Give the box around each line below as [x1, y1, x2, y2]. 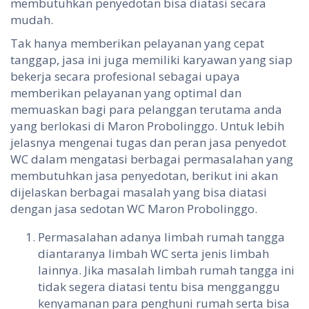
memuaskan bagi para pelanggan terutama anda [10, 101, 282, 118]
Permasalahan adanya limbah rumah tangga [38, 229, 285, 246]
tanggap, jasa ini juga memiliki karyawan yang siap [10, 52, 292, 68]
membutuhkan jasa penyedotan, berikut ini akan [10, 168, 278, 184]
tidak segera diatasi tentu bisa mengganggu [38, 279, 280, 295]
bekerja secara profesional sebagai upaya [10, 68, 240, 85]
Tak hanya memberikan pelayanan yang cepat [10, 35, 264, 52]
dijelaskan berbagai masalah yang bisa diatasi [10, 184, 267, 201]
